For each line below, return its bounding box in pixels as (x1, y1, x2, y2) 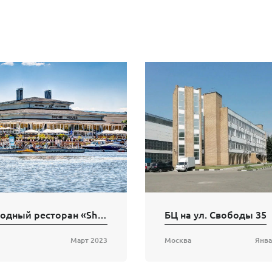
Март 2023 (70, 235, 107, 246)
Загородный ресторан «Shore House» (97, 208, 107, 222)
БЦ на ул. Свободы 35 (165, 208, 267, 222)
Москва (165, 235, 191, 246)
